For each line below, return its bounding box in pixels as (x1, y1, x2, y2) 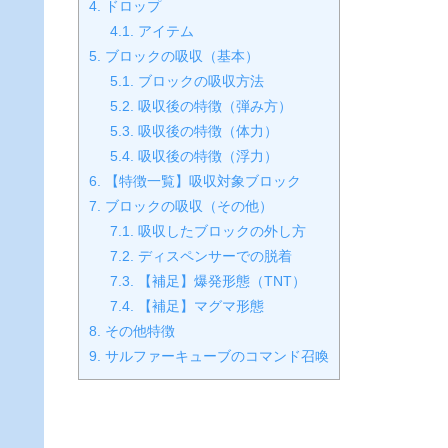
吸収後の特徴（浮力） (134, 147, 278, 164)
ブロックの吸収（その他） (101, 197, 273, 214)
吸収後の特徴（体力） (134, 122, 278, 139)
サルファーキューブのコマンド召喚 (101, 347, 329, 364)
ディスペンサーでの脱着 (134, 247, 292, 264)
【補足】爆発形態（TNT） (134, 272, 306, 289)
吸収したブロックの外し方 (134, 222, 306, 239)
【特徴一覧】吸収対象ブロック (101, 172, 301, 189)
